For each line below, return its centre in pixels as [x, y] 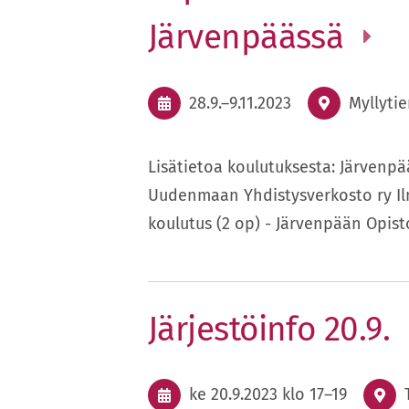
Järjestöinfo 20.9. [273, 329]
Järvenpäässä [250, 38]
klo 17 [303, 395]
